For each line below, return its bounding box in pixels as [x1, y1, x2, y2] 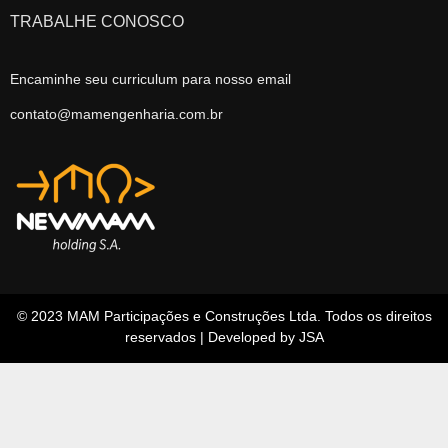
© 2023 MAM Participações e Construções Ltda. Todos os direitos [16, 308, 432, 325]
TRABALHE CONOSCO [10, 13, 184, 31]
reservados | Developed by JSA [124, 329, 324, 346]
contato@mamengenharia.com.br [10, 106, 223, 123]
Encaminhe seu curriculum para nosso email [10, 70, 291, 87]
